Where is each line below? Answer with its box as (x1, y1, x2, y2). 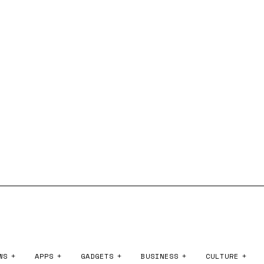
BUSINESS (141, 251, 179, 262)
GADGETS (81, 251, 114, 262)
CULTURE (206, 251, 239, 262)
